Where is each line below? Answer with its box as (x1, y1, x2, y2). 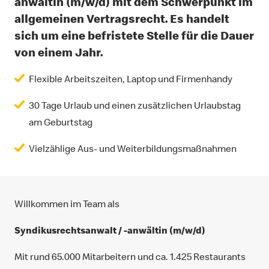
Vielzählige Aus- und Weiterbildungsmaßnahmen (29, 142, 237, 154)
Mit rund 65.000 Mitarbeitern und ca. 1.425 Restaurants (14, 250, 246, 262)
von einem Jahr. (14, 44, 103, 59)
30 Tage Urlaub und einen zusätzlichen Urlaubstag (29, 99, 241, 111)
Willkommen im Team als (14, 198, 119, 210)
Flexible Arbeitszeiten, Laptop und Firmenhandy (29, 73, 232, 85)
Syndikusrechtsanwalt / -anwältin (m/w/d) (14, 224, 205, 236)
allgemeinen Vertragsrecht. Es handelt (14, 11, 229, 26)
